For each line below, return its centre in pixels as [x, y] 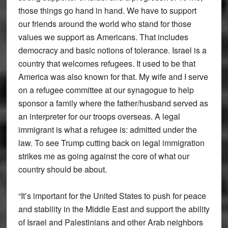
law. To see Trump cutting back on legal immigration [111, 142]
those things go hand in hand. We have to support [107, 10]
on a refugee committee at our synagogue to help [106, 90]
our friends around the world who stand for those [105, 23]
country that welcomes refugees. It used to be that [107, 63]
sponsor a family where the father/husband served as [113, 103]
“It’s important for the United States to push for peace [112, 195]
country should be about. [62, 169]
